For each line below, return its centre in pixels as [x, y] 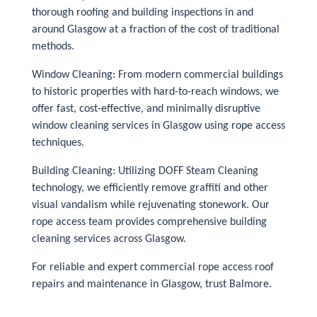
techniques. [58, 143]
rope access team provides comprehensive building [149, 222]
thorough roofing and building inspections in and [143, 13]
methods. [53, 47]
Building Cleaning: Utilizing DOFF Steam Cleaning [145, 171]
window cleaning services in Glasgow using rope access [158, 126]
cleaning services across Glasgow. [109, 239]
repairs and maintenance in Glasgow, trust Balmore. [152, 284]
